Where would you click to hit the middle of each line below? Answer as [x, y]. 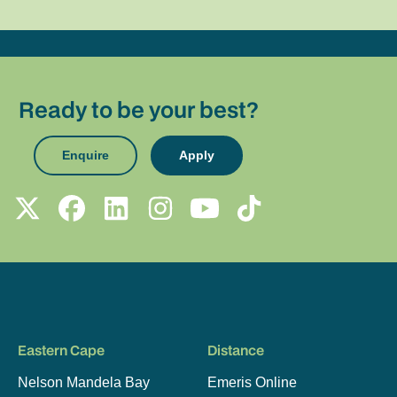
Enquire [86, 155]
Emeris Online [252, 383]
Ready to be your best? [138, 109]
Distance [235, 350]
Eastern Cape [62, 350]
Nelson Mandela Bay [84, 383]
